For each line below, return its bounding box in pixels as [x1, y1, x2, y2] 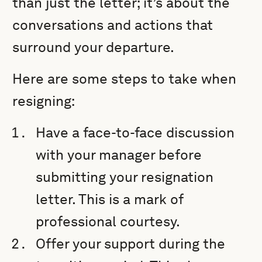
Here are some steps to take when [12, 70, 237, 87]
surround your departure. [12, 39, 175, 56]
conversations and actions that [12, 16, 213, 33]
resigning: [12, 92, 75, 109]
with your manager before [36, 146, 202, 163]
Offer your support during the [36, 235, 226, 252]
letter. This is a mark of [36, 191, 184, 208]
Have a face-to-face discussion [36, 124, 235, 141]
